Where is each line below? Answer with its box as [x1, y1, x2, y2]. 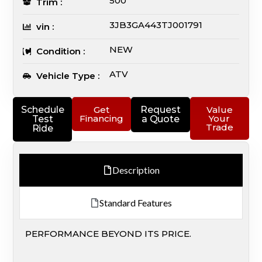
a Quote [141, 113, 180, 125]
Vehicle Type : [36, 70, 99, 82]
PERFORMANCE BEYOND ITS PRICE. [25, 228, 192, 240]
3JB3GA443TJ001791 [109, 19, 203, 31]
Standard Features [99, 197, 172, 209]
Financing [80, 113, 124, 125]
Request [140, 104, 181, 116]
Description [112, 164, 160, 176]
